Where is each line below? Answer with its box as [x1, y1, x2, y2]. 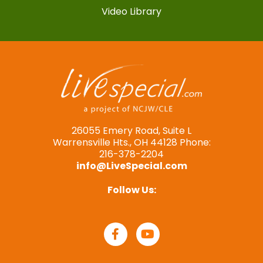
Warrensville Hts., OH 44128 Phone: [52, 136, 211, 150]
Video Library [102, 5, 161, 19]
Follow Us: [107, 183, 156, 197]
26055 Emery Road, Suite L [72, 124, 191, 138]
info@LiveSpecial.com [76, 159, 187, 173]
